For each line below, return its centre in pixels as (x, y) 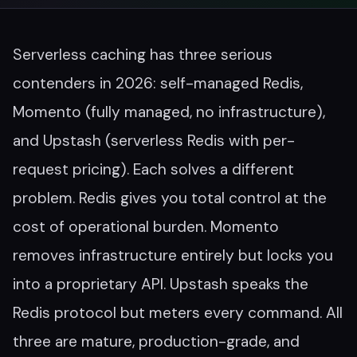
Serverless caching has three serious (143, 55)
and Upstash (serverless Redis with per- (154, 141)
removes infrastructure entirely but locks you (173, 255)
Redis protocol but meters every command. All (178, 313)
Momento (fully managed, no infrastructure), (169, 112)
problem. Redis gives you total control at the (170, 198)
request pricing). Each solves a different (153, 169)
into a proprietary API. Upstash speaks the (161, 284)
